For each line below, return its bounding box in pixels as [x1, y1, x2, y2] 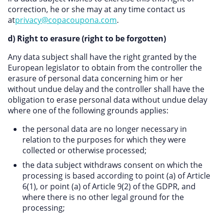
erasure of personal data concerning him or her [8, 73, 183, 84]
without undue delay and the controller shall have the [8, 84, 204, 94]
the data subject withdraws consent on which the [22, 160, 202, 170]
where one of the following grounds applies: [8, 105, 168, 116]
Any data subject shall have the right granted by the [8, 52, 197, 62]
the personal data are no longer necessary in [22, 124, 187, 134]
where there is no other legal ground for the [22, 192, 184, 202]
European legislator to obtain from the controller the [8, 62, 202, 73]
